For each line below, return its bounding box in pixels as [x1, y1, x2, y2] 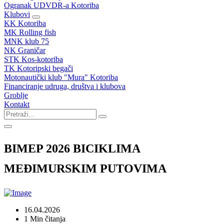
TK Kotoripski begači [4, 64, 73, 72]
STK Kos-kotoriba [4, 55, 63, 63]
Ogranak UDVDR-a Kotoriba [4, 1, 99, 9]
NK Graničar [4, 46, 45, 54]
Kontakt [4, 100, 29, 108]
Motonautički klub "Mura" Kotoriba [4, 73, 118, 81]
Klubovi [4, 10, 30, 18]
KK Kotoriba [4, 19, 46, 27]
